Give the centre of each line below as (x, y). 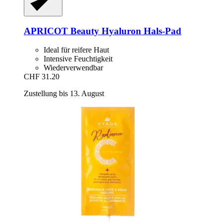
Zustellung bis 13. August (64, 94)
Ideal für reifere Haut (76, 50)
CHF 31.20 (42, 77)
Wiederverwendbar (73, 68)
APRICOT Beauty (61, 31)
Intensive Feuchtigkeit (78, 59)
